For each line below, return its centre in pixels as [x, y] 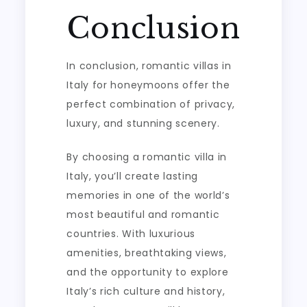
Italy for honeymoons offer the [148, 85]
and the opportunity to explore [148, 272]
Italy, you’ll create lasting [133, 176]
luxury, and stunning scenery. [143, 123]
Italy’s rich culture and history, [146, 291]
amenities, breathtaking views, [147, 253]
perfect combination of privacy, [151, 104]
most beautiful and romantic [143, 214]
